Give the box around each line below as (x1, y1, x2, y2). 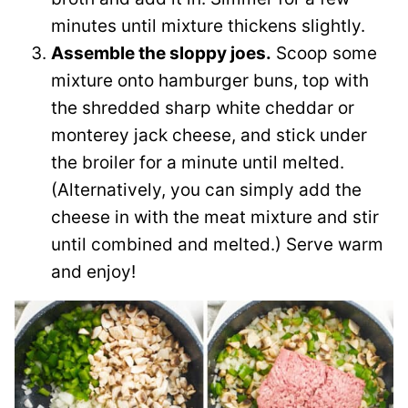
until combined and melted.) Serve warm (51, 233, 383, 255)
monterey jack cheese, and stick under (51, 124, 367, 146)
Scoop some (271, 42, 377, 64)
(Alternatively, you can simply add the (51, 178, 362, 200)
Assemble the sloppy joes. (51, 42, 271, 64)
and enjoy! (51, 260, 136, 282)
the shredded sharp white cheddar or (51, 97, 354, 118)
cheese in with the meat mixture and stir (51, 206, 379, 228)
